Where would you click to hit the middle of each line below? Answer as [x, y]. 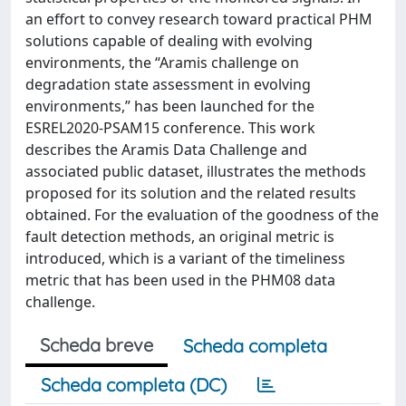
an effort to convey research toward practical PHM [199, 19]
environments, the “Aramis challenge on [162, 63]
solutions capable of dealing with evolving [169, 41]
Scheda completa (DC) [134, 385]
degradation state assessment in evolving [168, 84]
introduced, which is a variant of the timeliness [185, 258]
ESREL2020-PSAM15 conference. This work [170, 128]
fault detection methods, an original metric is [180, 237]
